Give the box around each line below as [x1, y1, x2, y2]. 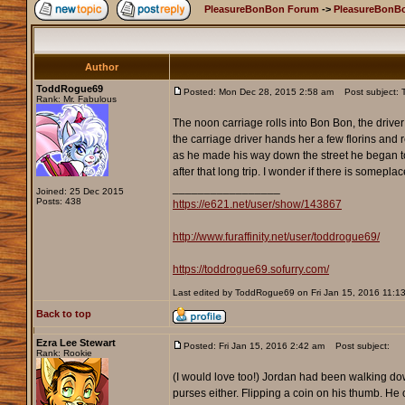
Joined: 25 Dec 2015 [35, 186, 124, 197]
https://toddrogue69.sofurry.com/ [172, 263, 329, 277]
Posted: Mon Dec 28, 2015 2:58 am [183, 87, 334, 98]
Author [84, 61, 118, 73]
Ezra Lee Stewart [35, 337, 116, 349]
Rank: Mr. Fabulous [35, 94, 117, 105]
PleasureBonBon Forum [203, 4, 319, 15]
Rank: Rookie [35, 348, 92, 359]
